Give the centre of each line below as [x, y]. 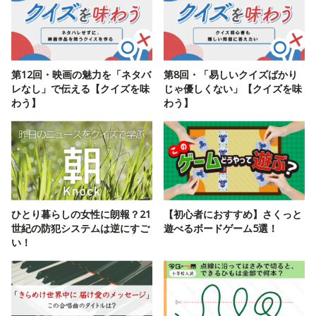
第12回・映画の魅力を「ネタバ [81, 74]
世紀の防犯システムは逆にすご [80, 228]
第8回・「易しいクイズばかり [231, 74]
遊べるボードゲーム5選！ [221, 228]
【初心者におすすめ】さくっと [233, 214]
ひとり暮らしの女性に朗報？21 [81, 214]
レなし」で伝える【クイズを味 [80, 88]
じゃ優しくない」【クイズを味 [233, 88]
